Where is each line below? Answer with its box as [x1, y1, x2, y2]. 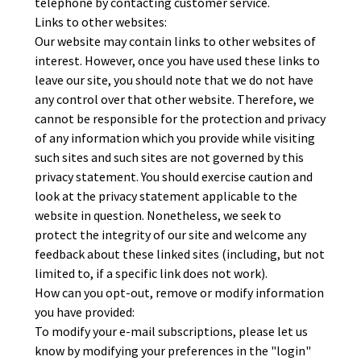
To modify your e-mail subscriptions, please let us [35, 323, 309, 339]
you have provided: [35, 304, 135, 320]
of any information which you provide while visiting [35, 130, 316, 146]
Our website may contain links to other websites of [35, 33, 317, 49]
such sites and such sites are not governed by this [35, 149, 305, 165]
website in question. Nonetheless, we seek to [35, 207, 282, 223]
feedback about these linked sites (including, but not [35, 246, 326, 262]
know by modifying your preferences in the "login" [35, 342, 312, 359]
